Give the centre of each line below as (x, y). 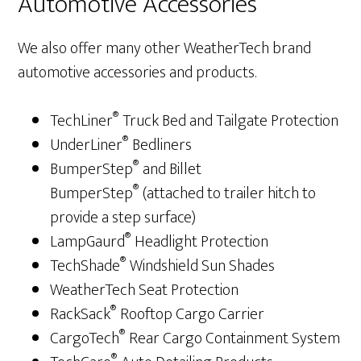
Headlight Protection (200, 241)
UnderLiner (87, 145)
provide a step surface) (123, 217)
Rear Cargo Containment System (233, 338)
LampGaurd (88, 241)
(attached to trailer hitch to (228, 193)
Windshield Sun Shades (201, 266)
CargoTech (85, 338)
